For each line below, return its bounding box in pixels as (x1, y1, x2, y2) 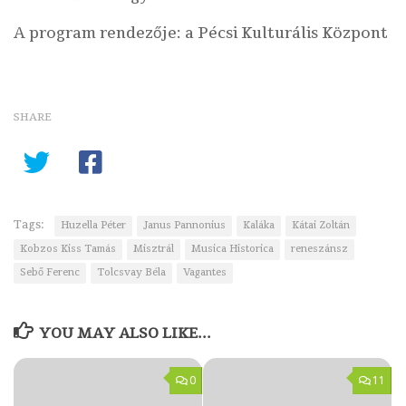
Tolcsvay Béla (97, 266, 166, 280)
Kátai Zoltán (292, 219, 350, 233)
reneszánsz (291, 243, 348, 256)
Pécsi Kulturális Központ (198, 23, 388, 44)
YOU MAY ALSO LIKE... (38, 324, 211, 344)
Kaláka (243, 219, 275, 233)
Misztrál (133, 243, 174, 256)
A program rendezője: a (14, 23, 198, 44)
